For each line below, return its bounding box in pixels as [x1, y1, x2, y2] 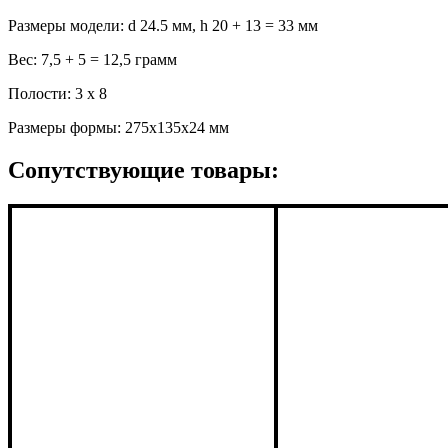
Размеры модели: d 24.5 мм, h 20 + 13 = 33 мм [8, 16, 318, 34]
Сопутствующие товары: [8, 156, 279, 183]
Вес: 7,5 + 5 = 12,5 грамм [8, 50, 177, 68]
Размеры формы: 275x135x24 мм [8, 118, 229, 136]
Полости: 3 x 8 [8, 84, 107, 102]
